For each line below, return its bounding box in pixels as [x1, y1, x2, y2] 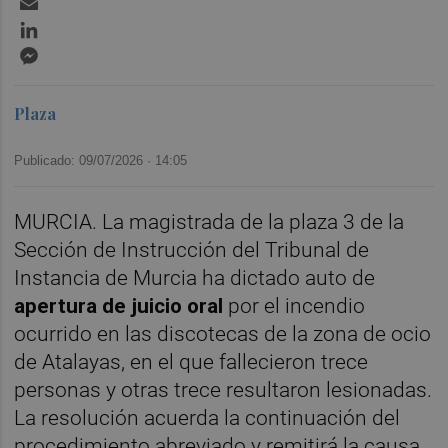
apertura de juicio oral [14, 294, 224, 319]
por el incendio [223, 294, 366, 319]
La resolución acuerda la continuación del [14, 406, 401, 431]
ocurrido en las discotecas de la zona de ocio [14, 322, 432, 347]
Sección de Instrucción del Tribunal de [14, 238, 370, 263]
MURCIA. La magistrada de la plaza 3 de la [14, 210, 405, 235]
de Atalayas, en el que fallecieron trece [14, 350, 369, 375]
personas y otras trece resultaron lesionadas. [14, 378, 433, 403]
